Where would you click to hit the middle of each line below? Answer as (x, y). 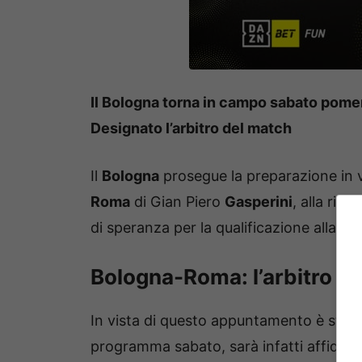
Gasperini (259, 201)
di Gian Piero (177, 201)
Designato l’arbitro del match (191, 128)
